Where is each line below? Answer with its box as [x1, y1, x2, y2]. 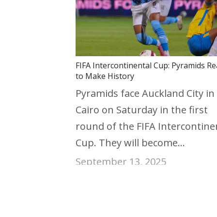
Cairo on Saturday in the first [76, 103, 208, 117]
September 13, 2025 [76, 155, 166, 169]
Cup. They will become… [76, 136, 185, 150]
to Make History [76, 71, 134, 82]
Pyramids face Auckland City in [76, 87, 215, 100]
